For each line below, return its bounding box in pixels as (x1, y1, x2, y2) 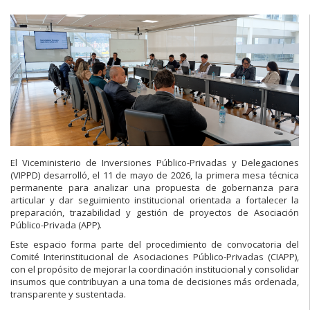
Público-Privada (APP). (10, 218, 102, 231)
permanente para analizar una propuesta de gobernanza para (10, 181, 299, 194)
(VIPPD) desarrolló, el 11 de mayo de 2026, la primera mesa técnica (10, 168, 299, 181)
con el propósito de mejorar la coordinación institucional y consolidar (10, 262, 299, 275)
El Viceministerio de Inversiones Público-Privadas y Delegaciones (10, 156, 299, 169)
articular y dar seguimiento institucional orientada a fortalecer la (10, 193, 299, 206)
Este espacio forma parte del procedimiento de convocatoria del (10, 237, 299, 250)
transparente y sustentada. (10, 287, 126, 300)
